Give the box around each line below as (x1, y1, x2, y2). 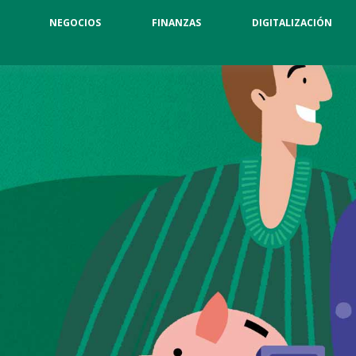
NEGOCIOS (49, 16, 101, 29)
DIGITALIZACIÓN (252, 16, 332, 29)
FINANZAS (152, 16, 201, 29)
